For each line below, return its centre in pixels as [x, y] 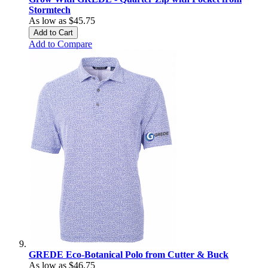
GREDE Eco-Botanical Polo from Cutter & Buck [129, 255]
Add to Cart [53, 33]
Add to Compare [60, 44]
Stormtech [50, 10]
